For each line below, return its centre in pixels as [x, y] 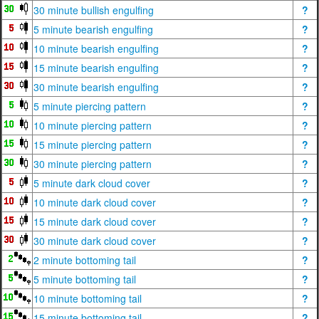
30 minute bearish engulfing [96, 87]
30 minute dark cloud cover [95, 241]
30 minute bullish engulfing [94, 10]
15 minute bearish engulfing [96, 68]
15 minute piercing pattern [93, 145]
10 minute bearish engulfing [96, 48]
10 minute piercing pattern [93, 125]
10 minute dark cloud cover [95, 202]
